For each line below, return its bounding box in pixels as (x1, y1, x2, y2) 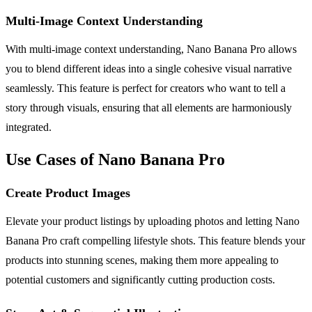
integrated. (6, 120, 52, 133)
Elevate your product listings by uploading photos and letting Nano (6, 215, 299, 228)
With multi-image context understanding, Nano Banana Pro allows (6, 42, 297, 55)
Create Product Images (6, 186, 130, 201)
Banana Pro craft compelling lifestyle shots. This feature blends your (6, 235, 305, 247)
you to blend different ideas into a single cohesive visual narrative (6, 62, 292, 75)
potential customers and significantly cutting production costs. (6, 274, 275, 286)
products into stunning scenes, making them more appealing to (6, 254, 279, 267)
